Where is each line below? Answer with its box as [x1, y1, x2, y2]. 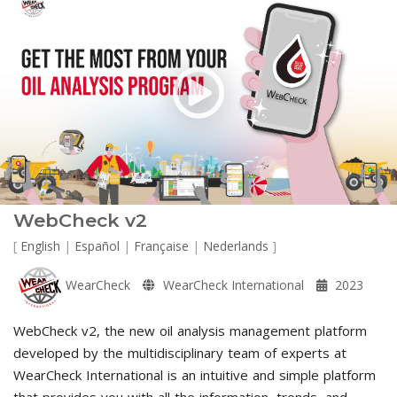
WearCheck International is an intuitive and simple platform [13, 365, 376, 384]
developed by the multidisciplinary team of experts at [13, 343, 346, 362]
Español [74, 237, 120, 254]
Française [134, 237, 189, 254]
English [20, 237, 60, 254]
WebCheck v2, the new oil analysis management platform [13, 321, 367, 339]
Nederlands [203, 237, 269, 254]
